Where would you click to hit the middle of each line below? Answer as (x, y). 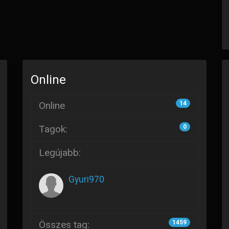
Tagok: (53, 129)
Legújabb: (60, 153)
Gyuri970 (86, 179)
